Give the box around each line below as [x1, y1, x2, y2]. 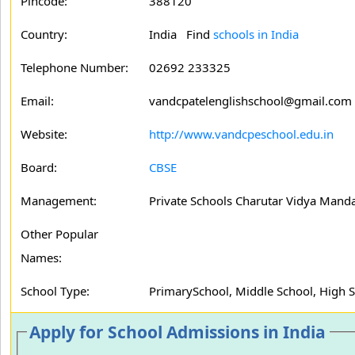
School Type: [21, 283, 90, 299]
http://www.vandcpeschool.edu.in [149, 126, 334, 142]
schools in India [213, 26, 299, 42]
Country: [21, 26, 67, 42]
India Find [149, 26, 213, 42]
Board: [21, 159, 57, 175]
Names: [21, 250, 62, 265]
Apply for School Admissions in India [29, 321, 326, 343]
